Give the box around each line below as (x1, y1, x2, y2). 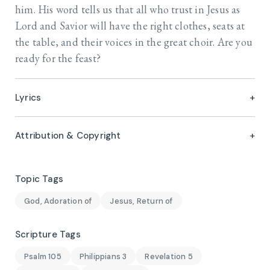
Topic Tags (15, 173, 63, 186)
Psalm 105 (24, 251, 61, 262)
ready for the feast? (15, 51, 101, 66)
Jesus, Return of (110, 195, 173, 206)
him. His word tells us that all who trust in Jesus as (15, 2, 240, 17)
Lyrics (15, 92, 42, 104)
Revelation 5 (145, 251, 193, 262)
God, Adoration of (24, 195, 92, 206)
